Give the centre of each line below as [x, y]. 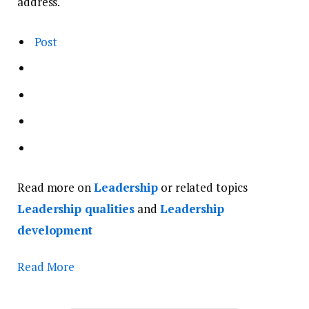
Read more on [56, 188]
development [55, 230]
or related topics [203, 188]
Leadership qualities [76, 209]
